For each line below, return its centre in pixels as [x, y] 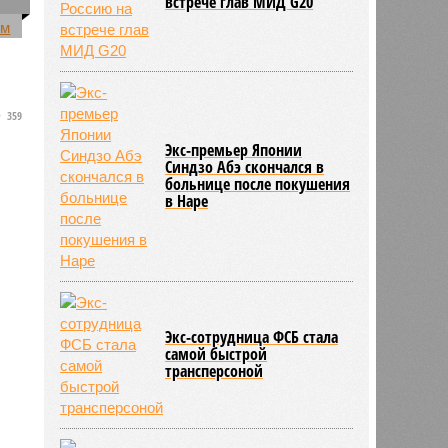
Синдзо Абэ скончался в [245, 166]
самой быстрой [216, 353]
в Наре [187, 200]
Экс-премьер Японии [234, 149]
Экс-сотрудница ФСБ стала [252, 336]
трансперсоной [214, 370]
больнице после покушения [258, 183]
